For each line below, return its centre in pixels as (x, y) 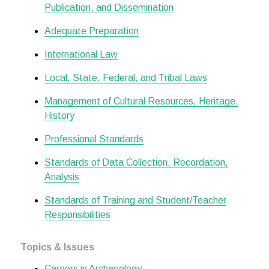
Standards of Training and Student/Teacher (135, 201)
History (59, 116)
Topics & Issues (57, 247)
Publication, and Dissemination (109, 8)
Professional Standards (94, 139)
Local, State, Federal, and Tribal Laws (125, 78)
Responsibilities (77, 215)
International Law (81, 55)
